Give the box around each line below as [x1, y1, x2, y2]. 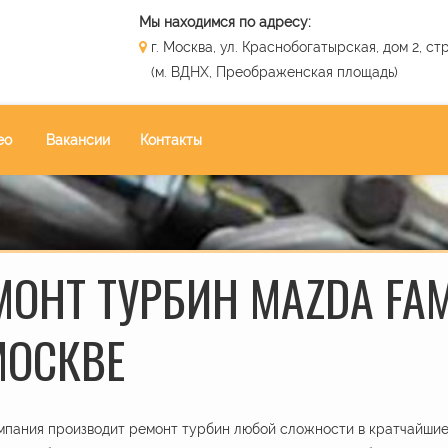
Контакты [140, 132, 202, 148]
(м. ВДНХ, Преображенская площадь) [139, 64, 398, 80]
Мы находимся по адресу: [139, 14, 311, 30]
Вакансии [46, 132, 110, 148]
